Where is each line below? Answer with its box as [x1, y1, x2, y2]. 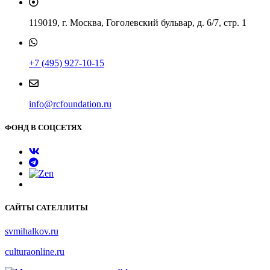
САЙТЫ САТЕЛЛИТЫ [5, 202, 88, 212]
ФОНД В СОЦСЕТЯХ [5, 123, 82, 133]
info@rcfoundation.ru [29, 99, 111, 110]
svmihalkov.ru [5, 225, 58, 236]
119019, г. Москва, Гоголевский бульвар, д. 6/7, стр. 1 [29, 17, 246, 28]
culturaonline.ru [5, 246, 64, 257]
